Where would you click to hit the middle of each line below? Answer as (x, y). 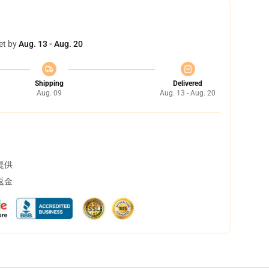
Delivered (188, 83)
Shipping (49, 83)
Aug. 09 (49, 93)
